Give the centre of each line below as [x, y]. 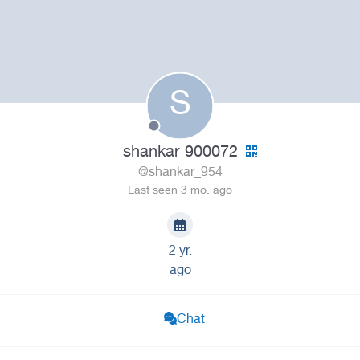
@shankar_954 [180, 174]
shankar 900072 [180, 153]
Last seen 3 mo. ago [180, 191]
